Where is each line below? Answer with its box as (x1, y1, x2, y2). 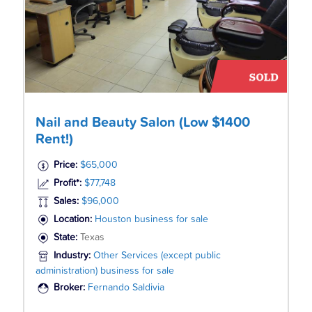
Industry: (53, 251, 93, 261)
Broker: (53, 283, 88, 293)
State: (53, 233, 80, 243)
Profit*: (53, 178, 81, 189)
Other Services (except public (93, 251, 221, 261)
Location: (53, 214, 95, 225)
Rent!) (35, 132, 73, 146)
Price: (53, 160, 77, 171)
